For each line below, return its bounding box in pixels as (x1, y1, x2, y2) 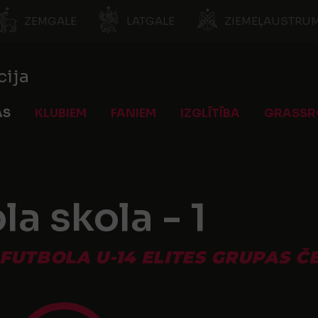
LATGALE (126, 14, 175, 28)
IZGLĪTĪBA (180, 106, 240, 121)
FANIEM (111, 106, 156, 121)
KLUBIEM (35, 106, 87, 121)
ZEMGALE (24, 14, 77, 28)
